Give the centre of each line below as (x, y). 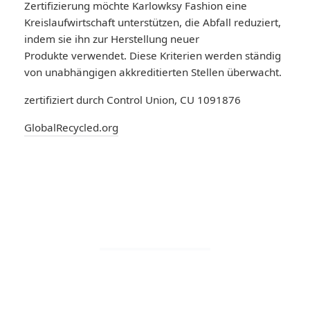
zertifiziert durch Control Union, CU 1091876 (133, 99)
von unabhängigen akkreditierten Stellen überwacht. (153, 72)
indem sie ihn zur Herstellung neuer (112, 38)
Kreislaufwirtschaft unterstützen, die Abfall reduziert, (153, 22)
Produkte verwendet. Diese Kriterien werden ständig (153, 55)
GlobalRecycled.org (71, 127)
